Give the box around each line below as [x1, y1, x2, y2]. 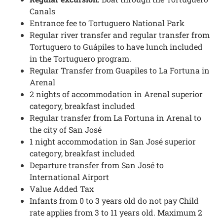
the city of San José [30, 124, 102, 135]
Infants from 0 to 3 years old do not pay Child [30, 195, 199, 206]
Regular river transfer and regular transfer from [30, 29, 210, 40]
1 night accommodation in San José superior [30, 136, 196, 147]
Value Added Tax [30, 183, 94, 194]
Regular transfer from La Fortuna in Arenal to [30, 112, 201, 123]
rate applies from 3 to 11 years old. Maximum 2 [30, 207, 202, 218]
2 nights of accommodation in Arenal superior [30, 88, 203, 99]
